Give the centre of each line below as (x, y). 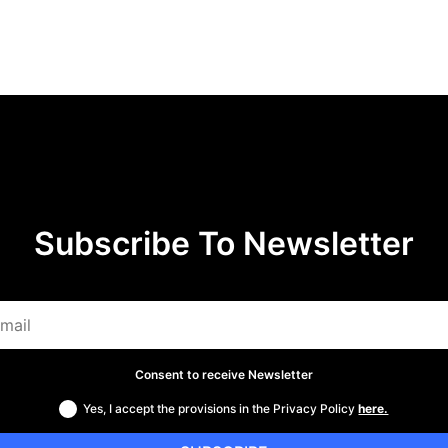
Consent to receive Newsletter (223, 375)
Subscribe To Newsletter (223, 244)
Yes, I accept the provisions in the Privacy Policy (221, 408)
